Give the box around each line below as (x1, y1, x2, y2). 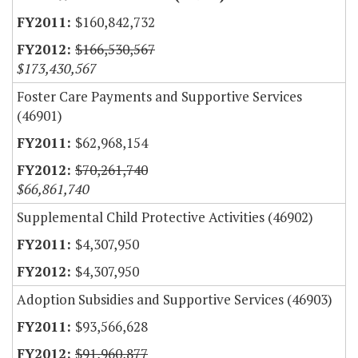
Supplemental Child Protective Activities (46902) (17, 208, 313, 227)
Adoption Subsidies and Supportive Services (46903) (17, 290, 332, 309)
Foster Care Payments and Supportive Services (17, 87, 302, 106)
